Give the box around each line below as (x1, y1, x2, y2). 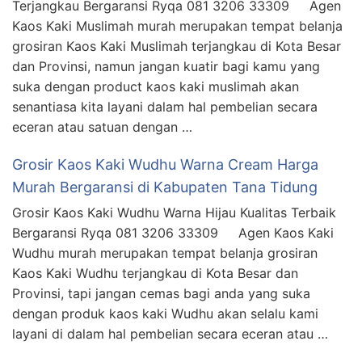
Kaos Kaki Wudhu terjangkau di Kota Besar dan (12, 264, 298, 281)
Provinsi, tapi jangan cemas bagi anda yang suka (12, 284, 310, 301)
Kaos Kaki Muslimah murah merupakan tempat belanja (12, 17, 343, 34)
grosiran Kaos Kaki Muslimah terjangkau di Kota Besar (12, 37, 341, 54)
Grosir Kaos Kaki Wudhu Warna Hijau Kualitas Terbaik (12, 204, 336, 221)
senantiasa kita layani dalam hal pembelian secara (12, 98, 318, 115)
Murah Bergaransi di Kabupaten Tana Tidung (12, 178, 318, 196)
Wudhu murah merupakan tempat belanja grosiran (12, 244, 318, 261)
